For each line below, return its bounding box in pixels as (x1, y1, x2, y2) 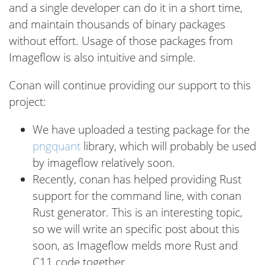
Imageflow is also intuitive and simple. (9, 49, 196, 65)
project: (9, 93, 46, 109)
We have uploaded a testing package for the (33, 121, 250, 137)
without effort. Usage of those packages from (9, 33, 233, 49)
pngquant (33, 138, 80, 154)
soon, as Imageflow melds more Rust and (33, 237, 238, 253)
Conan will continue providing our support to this (9, 77, 251, 93)
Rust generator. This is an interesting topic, (33, 204, 243, 220)
